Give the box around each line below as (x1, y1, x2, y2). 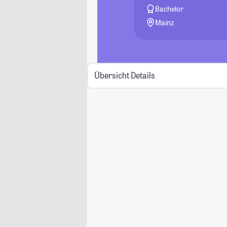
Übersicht (94, 70, 129, 81)
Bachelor (155, 4, 184, 14)
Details (130, 70, 155, 81)
